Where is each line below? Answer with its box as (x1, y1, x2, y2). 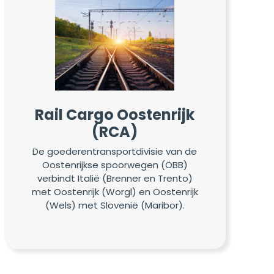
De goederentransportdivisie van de (32, 144, 198, 158)
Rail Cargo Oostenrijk (35, 105, 195, 125)
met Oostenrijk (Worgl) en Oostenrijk (31, 185, 198, 198)
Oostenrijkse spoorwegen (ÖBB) (42, 158, 188, 171)
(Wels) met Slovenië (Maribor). (45, 198, 185, 212)
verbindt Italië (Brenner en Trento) (37, 171, 193, 185)
